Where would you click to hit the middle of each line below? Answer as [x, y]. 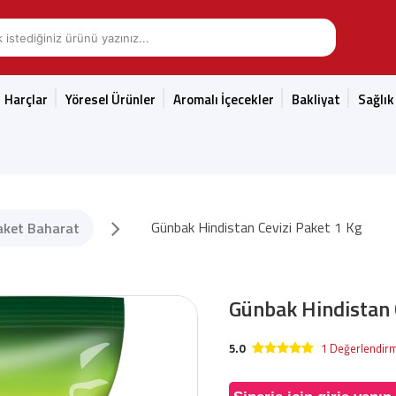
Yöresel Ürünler [110, 99]
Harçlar [26, 99]
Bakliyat [316, 99]
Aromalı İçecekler [224, 99]
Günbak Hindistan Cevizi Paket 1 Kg [257, 227]
